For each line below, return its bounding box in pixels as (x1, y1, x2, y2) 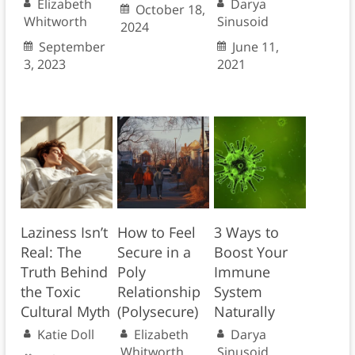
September (38, 37, 105, 55)
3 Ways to (213, 222, 279, 242)
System (213, 281, 262, 301)
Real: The (20, 242, 82, 261)
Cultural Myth (20, 301, 110, 321)
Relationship (116, 281, 200, 301)
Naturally (213, 301, 275, 321)
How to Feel (116, 222, 196, 242)
